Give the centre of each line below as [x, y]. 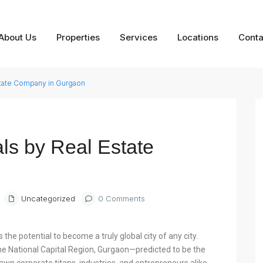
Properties [78, 37]
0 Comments [120, 198]
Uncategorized [48, 198]
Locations [198, 37]
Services [138, 37]
